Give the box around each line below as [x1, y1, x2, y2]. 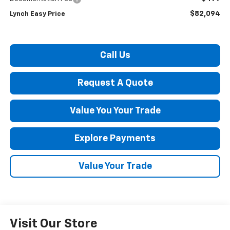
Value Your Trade [78, 162, 152, 171]
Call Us [100, 51, 130, 61]
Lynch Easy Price [9, 11, 65, 18]
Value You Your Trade [69, 106, 161, 116]
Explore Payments [74, 134, 156, 144]
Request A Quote [77, 79, 153, 88]
